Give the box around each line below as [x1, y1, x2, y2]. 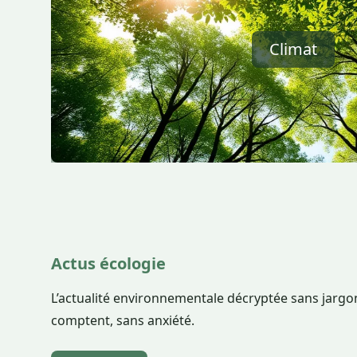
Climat [269, 38, 317, 60]
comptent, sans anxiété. [51, 312, 194, 329]
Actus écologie [51, 253, 166, 274]
